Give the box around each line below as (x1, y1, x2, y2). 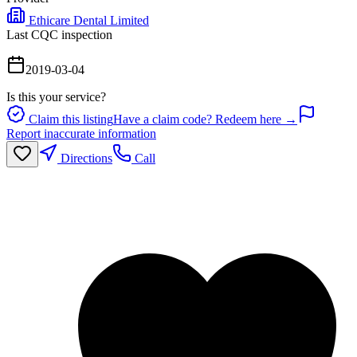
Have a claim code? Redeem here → (113, 112, 297, 126)
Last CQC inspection (6, 27, 112, 41)
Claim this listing (25, 112, 113, 126)
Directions (57, 151, 112, 165)
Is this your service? (6, 89, 106, 104)
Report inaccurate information (6, 126, 156, 140)
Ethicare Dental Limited (29, 13, 149, 27)
